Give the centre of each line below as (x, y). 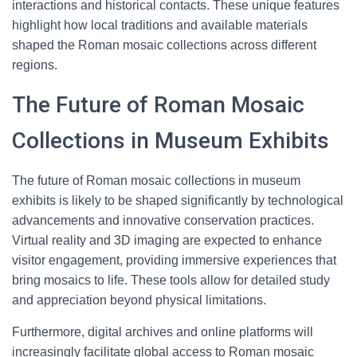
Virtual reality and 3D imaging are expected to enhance (167, 240)
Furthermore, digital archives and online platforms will (163, 332)
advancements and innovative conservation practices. (163, 220)
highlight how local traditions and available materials (160, 25)
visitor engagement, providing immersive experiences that (174, 260)
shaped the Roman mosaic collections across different (164, 45)
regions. (35, 65)
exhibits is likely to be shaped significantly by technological (178, 200)
